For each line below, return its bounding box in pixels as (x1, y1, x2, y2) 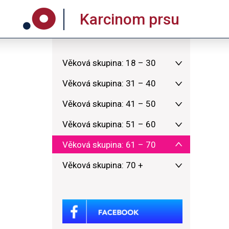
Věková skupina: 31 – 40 (62, 78, 156, 88)
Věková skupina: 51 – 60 (62, 119, 156, 129)
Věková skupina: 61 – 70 (62, 140, 156, 150)
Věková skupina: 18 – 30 (62, 58, 156, 68)
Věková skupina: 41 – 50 (62, 99, 156, 109)
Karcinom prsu (80, 10, 179, 28)
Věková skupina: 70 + (62, 160, 143, 170)
